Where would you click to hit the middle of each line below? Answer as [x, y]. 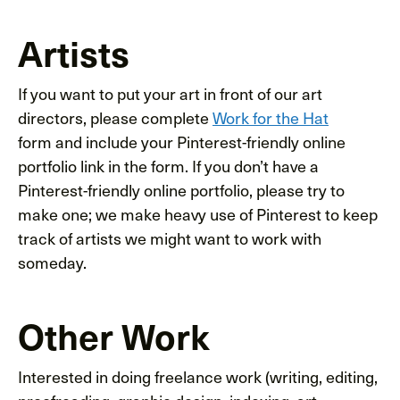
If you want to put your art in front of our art [170, 93]
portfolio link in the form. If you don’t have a [168, 165]
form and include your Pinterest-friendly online [182, 141]
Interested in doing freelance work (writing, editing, [198, 376]
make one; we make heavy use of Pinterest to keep [198, 213]
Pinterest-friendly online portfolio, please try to [181, 189]
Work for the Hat [271, 117]
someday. [52, 262]
